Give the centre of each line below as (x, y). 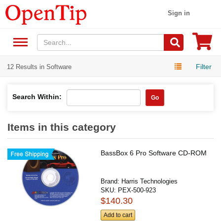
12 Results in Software (39, 67)
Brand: (111, 181)
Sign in (179, 13)
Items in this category (62, 127)
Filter (204, 66)
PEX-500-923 (137, 190)
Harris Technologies (150, 181)
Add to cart (118, 215)
